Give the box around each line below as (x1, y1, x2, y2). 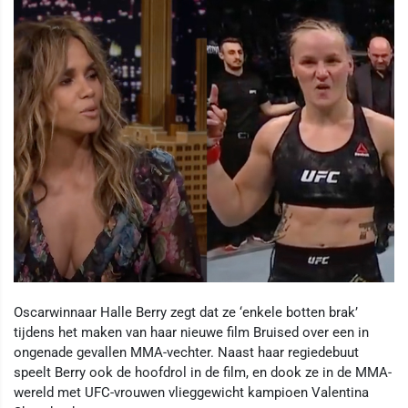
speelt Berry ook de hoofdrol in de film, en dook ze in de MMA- (14, 364, 392, 382)
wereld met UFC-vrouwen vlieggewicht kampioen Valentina (14, 384, 369, 402)
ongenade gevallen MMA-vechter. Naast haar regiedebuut (14, 344, 359, 362)
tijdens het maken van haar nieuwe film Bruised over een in (14, 324, 369, 342)
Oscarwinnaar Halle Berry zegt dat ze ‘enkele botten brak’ (14, 304, 358, 321)
